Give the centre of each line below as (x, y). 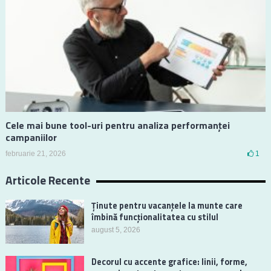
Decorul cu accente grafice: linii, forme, (169, 262)
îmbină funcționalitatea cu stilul (155, 217)
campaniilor (31, 138)
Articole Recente (47, 180)
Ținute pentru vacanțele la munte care (167, 206)
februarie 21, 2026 (35, 154)
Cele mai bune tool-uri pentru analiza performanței (117, 126)
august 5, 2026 (116, 230)
